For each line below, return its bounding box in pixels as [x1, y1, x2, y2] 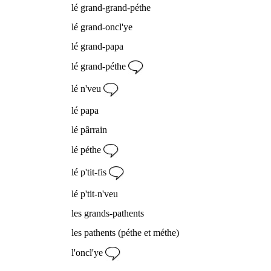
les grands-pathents [71, 207, 144, 218]
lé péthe [71, 144, 103, 155]
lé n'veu [71, 83, 103, 94]
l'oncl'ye [71, 247, 105, 258]
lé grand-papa [71, 41, 123, 51]
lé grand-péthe [71, 60, 128, 71]
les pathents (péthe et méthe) [71, 227, 179, 238]
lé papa [71, 105, 99, 116]
